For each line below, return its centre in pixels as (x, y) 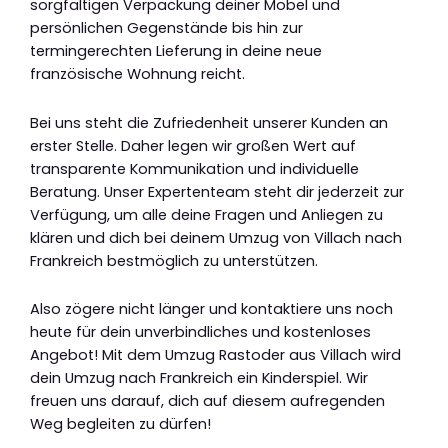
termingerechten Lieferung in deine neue (176, 51)
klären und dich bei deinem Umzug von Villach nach (216, 237)
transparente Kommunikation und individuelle (194, 168)
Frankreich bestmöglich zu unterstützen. (174, 260)
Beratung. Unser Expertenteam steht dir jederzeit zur (217, 191)
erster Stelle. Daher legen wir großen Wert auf (193, 145)
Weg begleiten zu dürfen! (120, 424)
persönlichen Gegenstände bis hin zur (166, 28)
